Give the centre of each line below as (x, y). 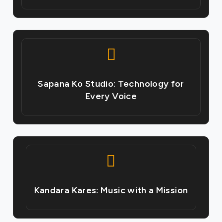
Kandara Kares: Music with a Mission (111, 190)
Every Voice (111, 96)
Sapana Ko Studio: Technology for (111, 83)
